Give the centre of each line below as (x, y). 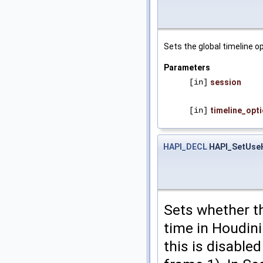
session (226, 82)
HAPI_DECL (185, 147)
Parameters (187, 68)
